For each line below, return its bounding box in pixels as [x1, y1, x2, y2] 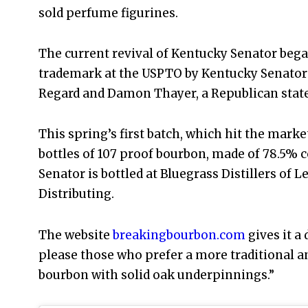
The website [38, 227, 113, 243]
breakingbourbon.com [113, 227, 245, 243]
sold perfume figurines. [38, 5, 178, 21]
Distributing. [38, 186, 114, 202]
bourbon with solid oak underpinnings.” [38, 267, 274, 283]
